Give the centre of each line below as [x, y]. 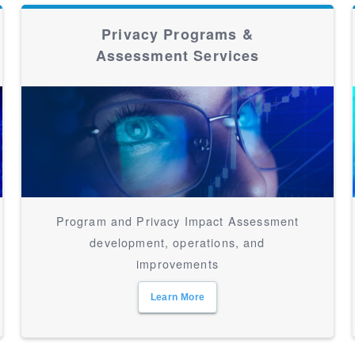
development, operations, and [177, 242]
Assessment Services [177, 55]
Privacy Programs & [177, 34]
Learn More [177, 297]
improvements [177, 263]
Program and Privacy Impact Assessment [177, 221]
